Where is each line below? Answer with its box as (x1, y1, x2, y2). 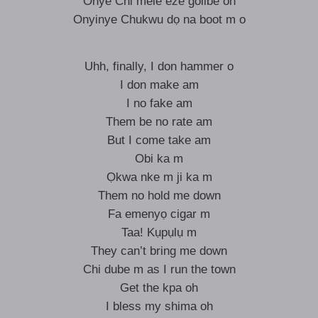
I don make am (119, 78, 199, 92)
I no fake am (126, 97, 192, 110)
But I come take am (107, 133, 211, 147)
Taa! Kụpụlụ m (121, 226, 197, 239)
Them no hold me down (97, 189, 221, 202)
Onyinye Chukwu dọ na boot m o (72, 13, 246, 26)
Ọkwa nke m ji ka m (106, 170, 212, 184)
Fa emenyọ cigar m (108, 207, 210, 221)
